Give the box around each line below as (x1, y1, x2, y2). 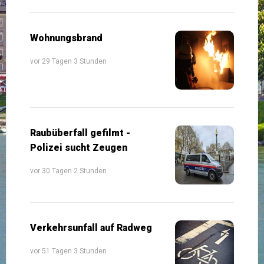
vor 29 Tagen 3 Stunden (30, 57, 107, 65)
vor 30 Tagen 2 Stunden (30, 166, 107, 175)
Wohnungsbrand (30, 32, 103, 44)
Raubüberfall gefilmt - (30, 127, 130, 138)
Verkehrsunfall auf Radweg (30, 222, 152, 233)
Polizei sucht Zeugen (30, 141, 127, 153)
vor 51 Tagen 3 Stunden (30, 246, 107, 255)
